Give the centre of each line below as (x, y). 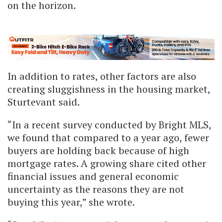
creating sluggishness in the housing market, (109, 89)
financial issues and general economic (93, 176)
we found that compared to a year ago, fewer (108, 138)
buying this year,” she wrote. (71, 202)
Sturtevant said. (44, 102)
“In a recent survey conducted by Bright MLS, (109, 125)
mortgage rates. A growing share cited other (107, 164)
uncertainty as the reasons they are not (96, 189)
